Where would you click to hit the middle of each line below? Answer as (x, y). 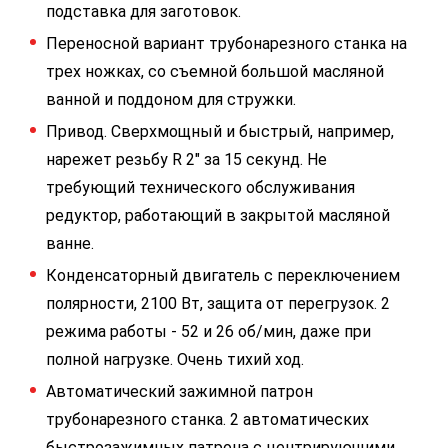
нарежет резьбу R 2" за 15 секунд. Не (186, 159)
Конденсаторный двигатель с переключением (223, 275)
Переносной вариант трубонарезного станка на (226, 43)
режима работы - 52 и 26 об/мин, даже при (208, 331)
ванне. (70, 243)
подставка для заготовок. (143, 11)
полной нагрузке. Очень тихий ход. (175, 359)
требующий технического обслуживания (200, 187)
